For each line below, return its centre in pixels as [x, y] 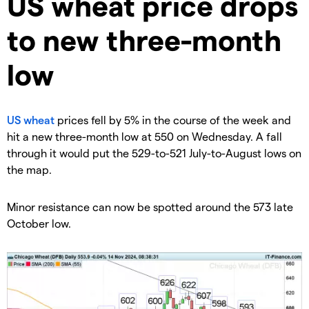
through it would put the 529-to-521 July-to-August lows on [154, 153]
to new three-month [144, 40]
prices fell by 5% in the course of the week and [173, 120]
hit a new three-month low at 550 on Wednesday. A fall [144, 137]
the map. [29, 170]
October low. [39, 223]
